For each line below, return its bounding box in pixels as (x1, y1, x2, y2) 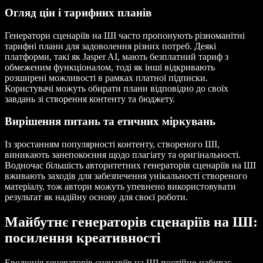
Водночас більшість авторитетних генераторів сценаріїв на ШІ (5, 160, 256, 171)
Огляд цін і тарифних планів (5, 6, 151, 19)
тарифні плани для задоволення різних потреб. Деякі (5, 41, 216, 51)
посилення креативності (5, 230, 161, 246)
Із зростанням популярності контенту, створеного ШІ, (5, 139, 220, 150)
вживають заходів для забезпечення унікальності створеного (5, 171, 247, 181)
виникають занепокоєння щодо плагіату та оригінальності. (5, 150, 241, 160)
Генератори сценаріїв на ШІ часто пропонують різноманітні (5, 30, 245, 41)
